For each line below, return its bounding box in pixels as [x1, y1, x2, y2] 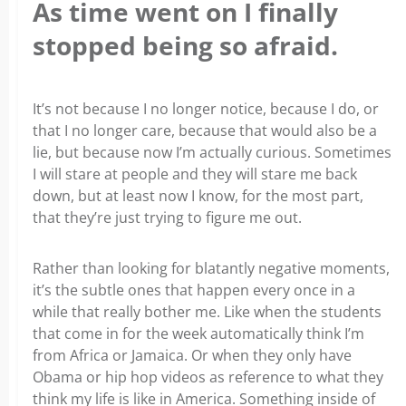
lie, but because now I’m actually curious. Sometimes [33, 141, 391, 162]
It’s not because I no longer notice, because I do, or [33, 98, 379, 119]
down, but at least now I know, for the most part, [33, 185, 363, 206]
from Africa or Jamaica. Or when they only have [33, 344, 352, 365]
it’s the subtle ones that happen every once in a [33, 279, 355, 300]
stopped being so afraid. [33, 27, 338, 63]
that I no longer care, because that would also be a [33, 120, 377, 140]
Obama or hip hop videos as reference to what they [33, 366, 383, 387]
